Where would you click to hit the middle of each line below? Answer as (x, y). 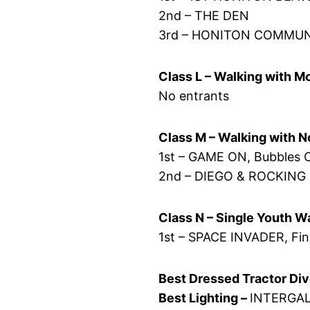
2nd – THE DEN (204, 15)
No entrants (194, 95)
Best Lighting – (204, 298)
